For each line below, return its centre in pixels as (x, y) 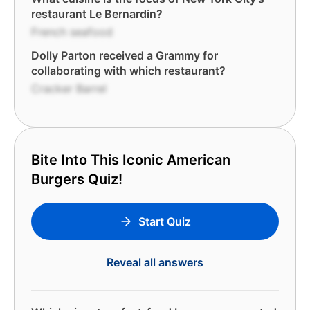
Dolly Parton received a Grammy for (125, 55)
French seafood (72, 32)
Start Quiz (165, 221)
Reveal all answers (155, 262)
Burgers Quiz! (77, 179)
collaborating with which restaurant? (128, 71)
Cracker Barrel (69, 89)
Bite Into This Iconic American (131, 160)
